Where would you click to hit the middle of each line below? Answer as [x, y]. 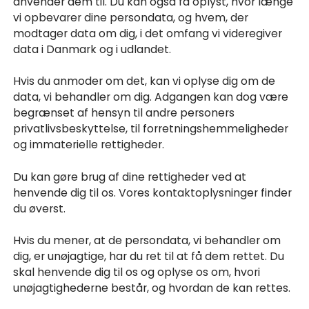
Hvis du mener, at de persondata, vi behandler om [147, 241]
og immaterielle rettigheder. [89, 145]
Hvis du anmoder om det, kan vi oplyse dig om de [144, 81]
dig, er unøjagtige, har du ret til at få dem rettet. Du [149, 257]
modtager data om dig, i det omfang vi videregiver [148, 33]
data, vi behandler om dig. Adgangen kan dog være [151, 97]
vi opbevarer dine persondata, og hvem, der [131, 17]
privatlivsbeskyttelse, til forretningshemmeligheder [151, 129]
